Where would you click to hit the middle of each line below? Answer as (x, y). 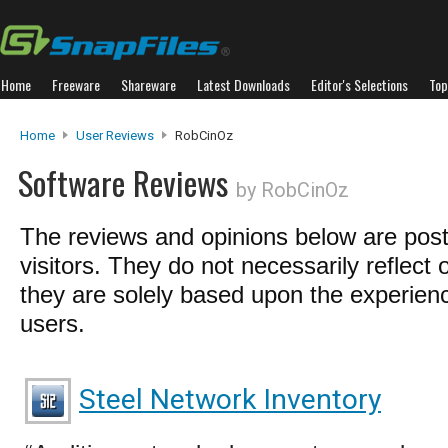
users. (52, 323)
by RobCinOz (292, 190)
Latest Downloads (243, 84)
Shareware (148, 84)
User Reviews (115, 135)
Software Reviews (127, 182)
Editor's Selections (359, 84)
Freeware (76, 84)
